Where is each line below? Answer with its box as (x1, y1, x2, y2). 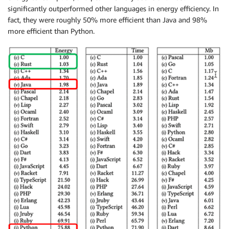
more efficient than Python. (8, 27, 95, 35)
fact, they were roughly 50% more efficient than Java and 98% (8, 15, 207, 24)
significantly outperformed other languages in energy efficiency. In (8, 4, 219, 13)
